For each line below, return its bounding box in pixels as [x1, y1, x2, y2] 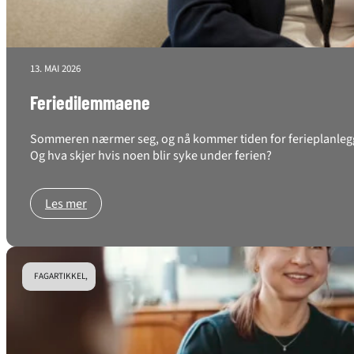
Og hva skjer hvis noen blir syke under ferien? [30, 145, 272, 164]
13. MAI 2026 [30, 62, 81, 77]
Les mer [45, 194, 87, 213]
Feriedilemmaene [30, 91, 150, 115]
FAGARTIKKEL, [34, 269, 88, 283]
